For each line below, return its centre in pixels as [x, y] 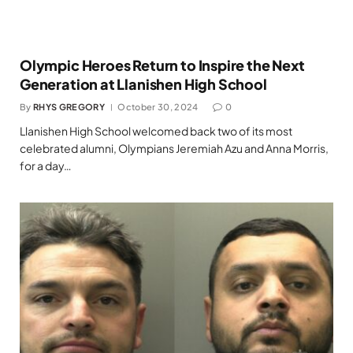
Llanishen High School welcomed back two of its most [156, 130]
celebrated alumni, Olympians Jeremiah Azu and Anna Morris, [174, 148]
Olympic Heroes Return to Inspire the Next [162, 65]
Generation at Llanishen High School [143, 84]
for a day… [46, 165]
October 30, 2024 [158, 106]
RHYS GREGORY [69, 106]
